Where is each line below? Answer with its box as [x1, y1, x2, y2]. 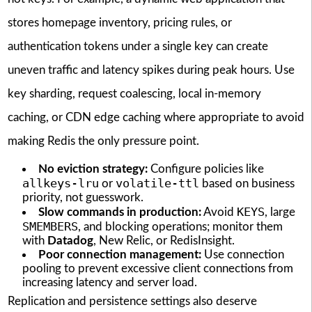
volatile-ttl [115, 175, 199, 190]
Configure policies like [147, 162, 264, 175]
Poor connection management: [38, 248, 201, 260]
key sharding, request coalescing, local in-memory [7, 87, 261, 100]
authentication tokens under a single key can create [7, 40, 268, 52]
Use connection [201, 248, 284, 260]
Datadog [47, 234, 93, 247]
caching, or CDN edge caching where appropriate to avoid [7, 111, 304, 123]
